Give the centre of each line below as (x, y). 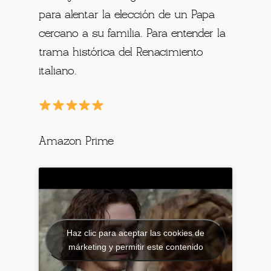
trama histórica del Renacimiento (121, 53)
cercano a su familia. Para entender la (132, 34)
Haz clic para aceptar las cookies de (135, 233)
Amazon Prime (77, 142)
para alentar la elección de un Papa (127, 15)
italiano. (58, 72)
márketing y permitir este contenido (135, 247)
